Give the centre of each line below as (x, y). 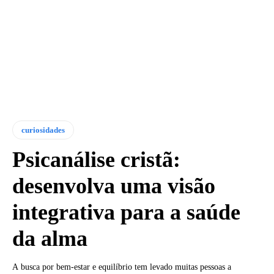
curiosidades (43, 130)
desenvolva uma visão (114, 186)
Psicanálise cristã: (96, 159)
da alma (50, 238)
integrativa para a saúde (126, 212)
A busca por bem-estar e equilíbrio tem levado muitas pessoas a (122, 267)
